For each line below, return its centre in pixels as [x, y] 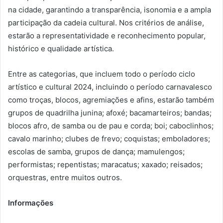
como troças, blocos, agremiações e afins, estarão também [111, 100]
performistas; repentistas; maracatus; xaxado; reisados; [105, 164]
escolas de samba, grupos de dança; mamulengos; [96, 151]
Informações [31, 203]
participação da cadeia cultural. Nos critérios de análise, [106, 22]
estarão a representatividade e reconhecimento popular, [107, 35]
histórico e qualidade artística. [61, 48]
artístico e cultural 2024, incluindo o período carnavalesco [110, 87]
